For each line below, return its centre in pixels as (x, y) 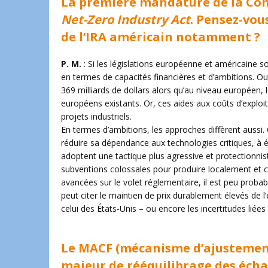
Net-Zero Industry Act (126, 19)
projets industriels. (96, 116)
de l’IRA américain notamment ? (161, 37)
